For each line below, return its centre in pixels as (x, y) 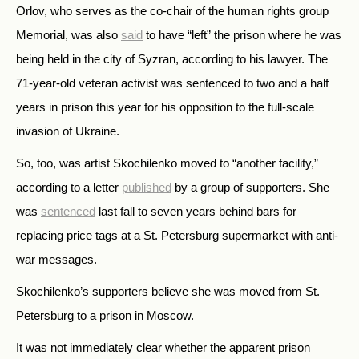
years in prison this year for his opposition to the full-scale (165, 107)
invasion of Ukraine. (68, 131)
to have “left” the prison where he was (242, 35)
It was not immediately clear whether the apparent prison (163, 347)
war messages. (56, 259)
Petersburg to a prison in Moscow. (105, 315)
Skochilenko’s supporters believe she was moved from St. (168, 291)
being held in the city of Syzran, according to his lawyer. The (172, 59)
